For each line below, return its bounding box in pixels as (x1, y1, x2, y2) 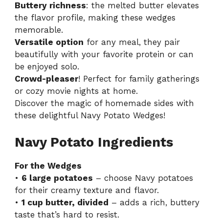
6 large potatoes (22, 173, 93, 183)
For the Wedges (15, 160, 82, 171)
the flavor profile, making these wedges (15, 13, 175, 23)
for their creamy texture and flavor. (15, 185, 159, 195)
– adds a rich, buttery (109, 197, 199, 207)
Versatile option (15, 37, 84, 47)
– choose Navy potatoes (93, 173, 193, 183)
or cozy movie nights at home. (15, 86, 138, 96)
